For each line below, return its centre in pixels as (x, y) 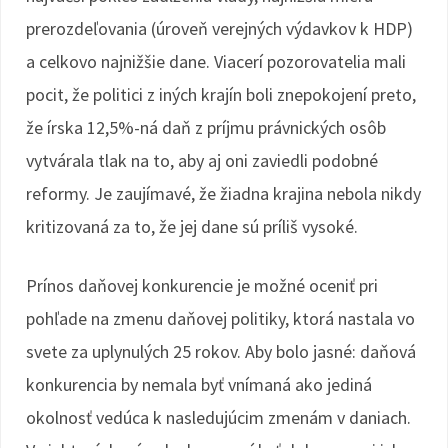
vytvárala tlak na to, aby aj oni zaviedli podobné (202, 160)
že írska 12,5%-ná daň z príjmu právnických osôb (206, 127)
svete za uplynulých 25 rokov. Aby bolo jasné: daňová (221, 351)
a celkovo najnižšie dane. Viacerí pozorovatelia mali (216, 61)
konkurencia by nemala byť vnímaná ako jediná (199, 384)
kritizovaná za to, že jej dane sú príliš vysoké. (192, 226)
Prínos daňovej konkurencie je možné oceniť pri (202, 285)
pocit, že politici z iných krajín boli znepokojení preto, (221, 94)
